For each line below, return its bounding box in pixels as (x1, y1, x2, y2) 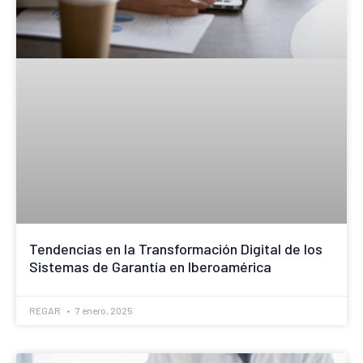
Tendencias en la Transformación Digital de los (29, 239, 322, 258)
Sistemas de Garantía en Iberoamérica (29, 257, 271, 275)
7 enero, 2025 (74, 304, 133, 316)
